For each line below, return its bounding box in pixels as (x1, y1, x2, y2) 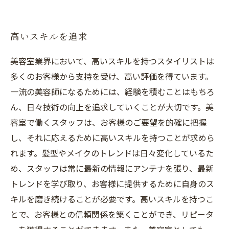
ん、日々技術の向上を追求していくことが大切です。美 (10, 101, 214, 113)
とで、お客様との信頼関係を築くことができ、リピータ (10, 208, 214, 220)
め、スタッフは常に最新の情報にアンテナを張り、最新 (10, 162, 214, 174)
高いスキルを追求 (10, 31, 88, 43)
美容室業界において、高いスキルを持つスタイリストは (10, 55, 214, 67)
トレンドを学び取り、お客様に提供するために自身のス (10, 177, 214, 190)
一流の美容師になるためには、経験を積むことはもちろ (10, 85, 215, 98)
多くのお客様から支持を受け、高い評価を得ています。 (10, 70, 213, 82)
